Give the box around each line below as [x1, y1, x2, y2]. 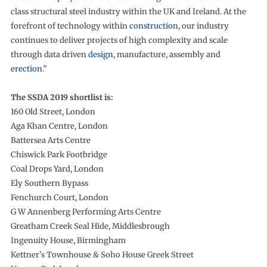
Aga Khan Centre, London [10, 121, 108, 131]
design [88, 49, 113, 60]
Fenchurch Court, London [10, 193, 108, 203]
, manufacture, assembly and [113, 49, 221, 60]
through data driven [10, 49, 88, 60]
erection [10, 64, 42, 74]
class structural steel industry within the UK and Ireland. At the [10, 7, 246, 17]
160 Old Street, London [10, 107, 95, 117]
